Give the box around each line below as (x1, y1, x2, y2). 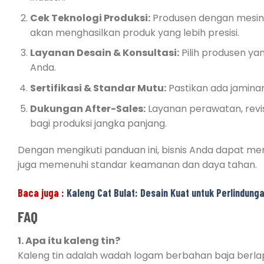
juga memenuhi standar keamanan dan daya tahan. (18, 158, 257, 172)
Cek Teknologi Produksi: (29, 11, 150, 25)
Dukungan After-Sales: (29, 101, 146, 115)
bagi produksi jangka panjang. (29, 116, 167, 130)
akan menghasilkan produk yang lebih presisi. (29, 25, 239, 39)
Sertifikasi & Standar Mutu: (29, 81, 166, 95)
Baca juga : (18, 186, 67, 200)
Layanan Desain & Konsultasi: (29, 46, 179, 60)
